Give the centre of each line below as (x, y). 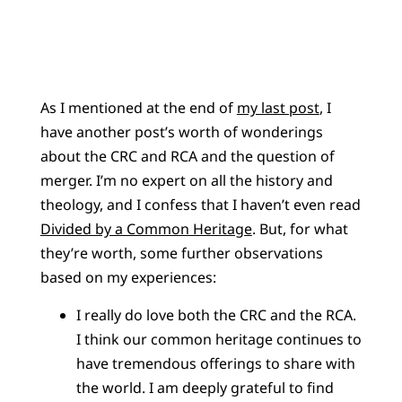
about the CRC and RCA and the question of (187, 157)
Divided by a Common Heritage (146, 229)
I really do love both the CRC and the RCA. (216, 315)
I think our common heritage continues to (218, 339)
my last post (278, 108)
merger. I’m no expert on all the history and (186, 181)
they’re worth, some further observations (181, 253)
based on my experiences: (128, 278)
